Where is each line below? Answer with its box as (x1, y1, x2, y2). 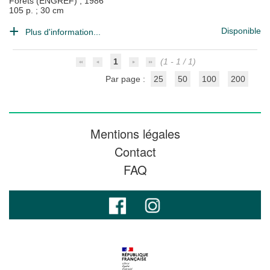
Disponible (221, 26, 261, 36)
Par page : (105, 74, 148, 84)
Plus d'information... (25, 27, 101, 37)
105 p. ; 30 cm (9, 5, 64, 15)
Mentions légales (90, 125, 180, 142)
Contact (114, 143, 156, 160)
